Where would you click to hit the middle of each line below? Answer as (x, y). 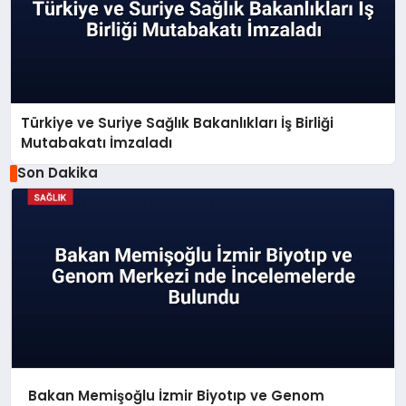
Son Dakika (57, 173)
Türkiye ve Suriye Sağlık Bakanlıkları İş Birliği (178, 123)
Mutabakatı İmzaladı (97, 143)
